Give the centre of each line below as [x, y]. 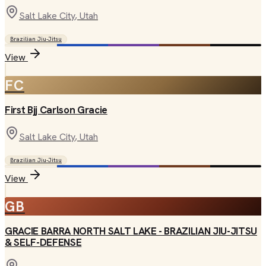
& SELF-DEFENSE [43, 242]
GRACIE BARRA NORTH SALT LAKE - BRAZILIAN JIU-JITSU [131, 231]
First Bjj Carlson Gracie [56, 110]
